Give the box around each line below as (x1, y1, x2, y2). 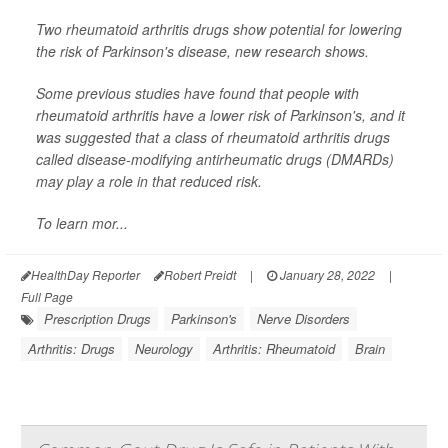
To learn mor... (36, 213, 128, 234)
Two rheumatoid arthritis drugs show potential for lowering (36, 19, 402, 40)
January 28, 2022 (277, 266, 375, 284)
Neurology (135, 339, 193, 359)
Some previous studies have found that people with (36, 83, 359, 104)
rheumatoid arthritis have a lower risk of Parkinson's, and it (36, 105, 405, 126)
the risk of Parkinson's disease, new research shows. (36, 41, 369, 62)
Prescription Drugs (44, 309, 151, 329)
